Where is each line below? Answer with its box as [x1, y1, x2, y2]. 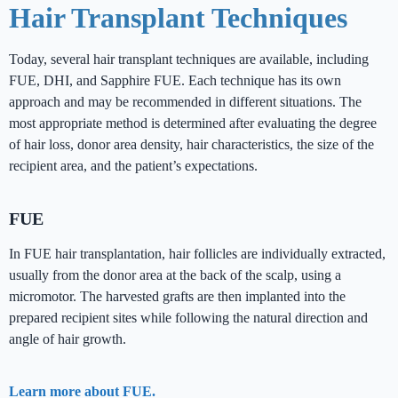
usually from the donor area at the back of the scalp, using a [9, 267, 341, 283]
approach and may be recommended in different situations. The [9, 94, 362, 110]
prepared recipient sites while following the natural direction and [9, 310, 368, 326]
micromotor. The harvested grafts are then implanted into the [9, 289, 346, 305]
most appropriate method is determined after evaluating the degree [9, 115, 377, 131]
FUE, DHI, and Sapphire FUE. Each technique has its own [9, 73, 341, 89]
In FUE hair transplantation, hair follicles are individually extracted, [9, 246, 386, 262]
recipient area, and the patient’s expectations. [9, 158, 258, 174]
